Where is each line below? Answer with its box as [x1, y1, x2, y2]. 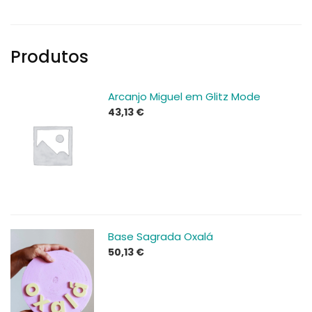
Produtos [10, 45, 88, 69]
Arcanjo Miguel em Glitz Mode [108, 89, 260, 104]
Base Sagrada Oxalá [108, 229, 213, 244]
